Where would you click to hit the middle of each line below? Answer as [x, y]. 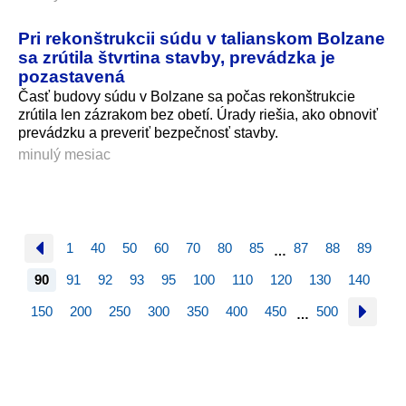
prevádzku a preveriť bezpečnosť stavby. [148, 133]
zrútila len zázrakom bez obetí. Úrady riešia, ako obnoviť [198, 115]
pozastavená [72, 77]
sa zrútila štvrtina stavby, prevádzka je [177, 58]
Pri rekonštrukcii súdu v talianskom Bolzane [202, 39]
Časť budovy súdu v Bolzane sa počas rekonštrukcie [187, 97]
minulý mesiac [64, 154]
